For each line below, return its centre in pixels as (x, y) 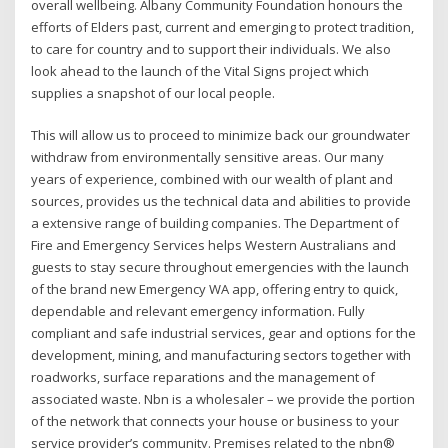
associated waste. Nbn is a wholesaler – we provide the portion (223, 399)
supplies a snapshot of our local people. (153, 92)
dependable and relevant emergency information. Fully (198, 311)
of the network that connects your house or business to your (215, 421)
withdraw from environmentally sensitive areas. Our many (208, 157)
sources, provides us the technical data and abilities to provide (221, 201)
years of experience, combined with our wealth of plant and (212, 179)
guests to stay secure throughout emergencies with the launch (220, 267)
